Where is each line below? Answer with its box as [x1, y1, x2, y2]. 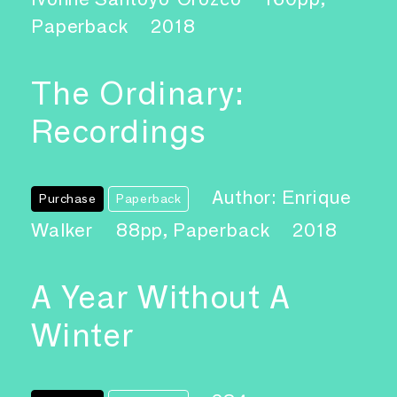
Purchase [39, 191, 97, 207]
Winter [31, 315, 135, 355]
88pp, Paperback [115, 219, 275, 242]
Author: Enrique [212, 186, 352, 209]
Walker [31, 219, 97, 242]
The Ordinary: [31, 74, 245, 113]
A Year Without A [31, 277, 292, 317]
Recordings [31, 112, 206, 152]
